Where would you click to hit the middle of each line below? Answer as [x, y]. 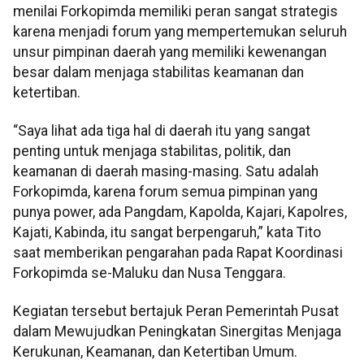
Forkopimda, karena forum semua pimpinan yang [165, 191]
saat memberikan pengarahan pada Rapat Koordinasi [178, 252]
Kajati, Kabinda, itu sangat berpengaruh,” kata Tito [167, 232]
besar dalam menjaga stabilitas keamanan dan [158, 72]
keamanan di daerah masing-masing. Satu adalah [166, 171]
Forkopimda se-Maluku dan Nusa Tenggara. [149, 273]
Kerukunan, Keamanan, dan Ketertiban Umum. [155, 352]
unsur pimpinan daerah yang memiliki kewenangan [170, 52]
